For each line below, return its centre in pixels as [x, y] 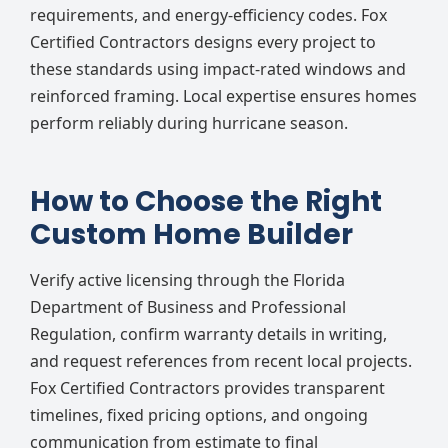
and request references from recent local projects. [221, 361]
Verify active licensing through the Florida [187, 280]
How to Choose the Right [206, 202]
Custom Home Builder [191, 235]
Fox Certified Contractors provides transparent [207, 388]
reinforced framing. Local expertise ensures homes [223, 96]
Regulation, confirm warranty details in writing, [208, 334]
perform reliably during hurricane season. [189, 123]
